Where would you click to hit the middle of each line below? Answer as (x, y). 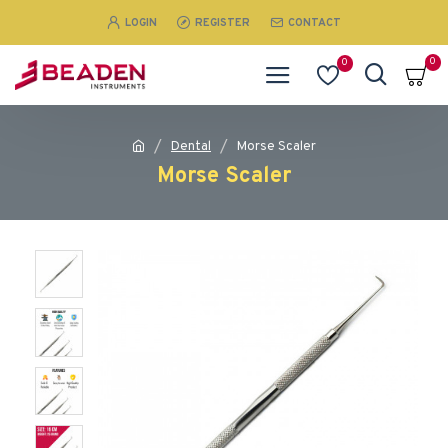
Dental (191, 146)
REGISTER (222, 22)
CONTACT (314, 22)
